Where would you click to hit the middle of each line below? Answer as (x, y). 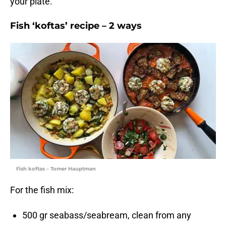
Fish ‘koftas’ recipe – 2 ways (76, 26)
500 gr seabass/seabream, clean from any (107, 215)
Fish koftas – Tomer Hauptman (56, 169)
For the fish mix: (42, 190)
